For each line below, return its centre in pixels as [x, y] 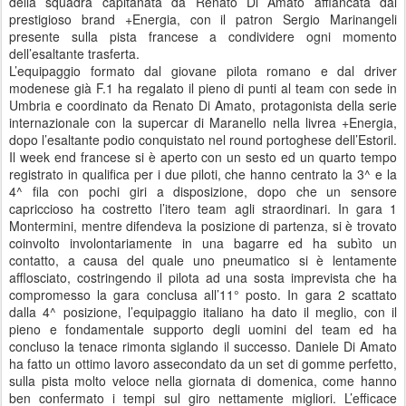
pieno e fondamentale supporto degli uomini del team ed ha [203, 329]
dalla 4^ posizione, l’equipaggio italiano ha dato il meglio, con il [203, 312]
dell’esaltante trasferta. [74, 54]
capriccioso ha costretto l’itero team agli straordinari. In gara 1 [203, 209]
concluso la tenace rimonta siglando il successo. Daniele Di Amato [203, 347]
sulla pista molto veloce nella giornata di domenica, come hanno [203, 381]
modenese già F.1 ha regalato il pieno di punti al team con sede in [203, 88]
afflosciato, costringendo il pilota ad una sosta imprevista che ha [203, 278]
